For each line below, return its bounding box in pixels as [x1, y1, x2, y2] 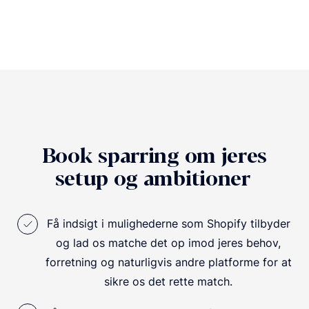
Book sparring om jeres [41, 142, 268, 170]
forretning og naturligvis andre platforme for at [45, 255, 292, 270]
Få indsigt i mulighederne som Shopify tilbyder [46, 217, 290, 231]
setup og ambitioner [54, 165, 255, 193]
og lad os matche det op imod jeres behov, [56, 236, 281, 250]
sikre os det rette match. [104, 275, 232, 289]
